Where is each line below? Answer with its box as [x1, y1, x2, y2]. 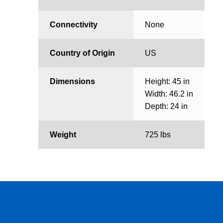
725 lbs [144, 130, 171, 139]
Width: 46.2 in [144, 90, 193, 99]
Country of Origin [49, 49, 115, 58]
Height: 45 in [144, 77, 190, 86]
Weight [49, 130, 76, 139]
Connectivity [49, 20, 98, 29]
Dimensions [49, 77, 95, 86]
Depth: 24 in [144, 102, 188, 111]
